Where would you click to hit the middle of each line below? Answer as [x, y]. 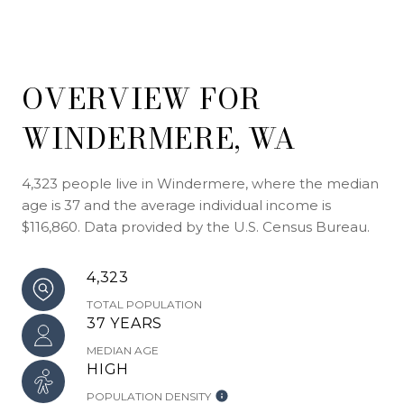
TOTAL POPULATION [144, 304]
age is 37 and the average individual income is [176, 205]
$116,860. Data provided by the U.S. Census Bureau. [196, 226]
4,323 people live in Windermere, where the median [200, 183]
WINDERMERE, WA [159, 138]
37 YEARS [124, 323]
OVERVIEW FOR [142, 98]
